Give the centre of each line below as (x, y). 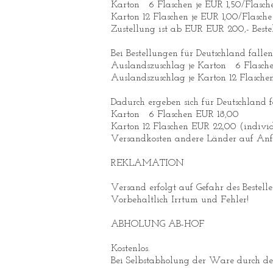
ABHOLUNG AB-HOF (158, 224)
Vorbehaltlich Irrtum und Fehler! (180, 200)
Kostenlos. (130, 249)
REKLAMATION (147, 163)
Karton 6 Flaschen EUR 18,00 (175, 115)
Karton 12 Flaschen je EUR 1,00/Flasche (191, 17)
